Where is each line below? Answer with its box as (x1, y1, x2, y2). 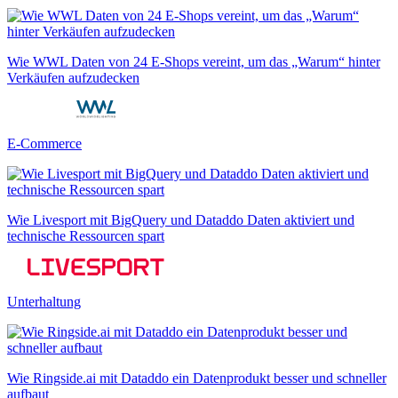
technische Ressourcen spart (7, 227, 164, 243)
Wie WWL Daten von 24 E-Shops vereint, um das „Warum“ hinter (7, 53, 380, 69)
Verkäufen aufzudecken (7, 69, 139, 85)
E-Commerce (7, 135, 82, 151)
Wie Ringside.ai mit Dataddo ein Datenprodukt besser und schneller (7, 370, 386, 386)
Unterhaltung (7, 293, 81, 309)
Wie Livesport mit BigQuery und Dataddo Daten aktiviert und (7, 211, 354, 227)
